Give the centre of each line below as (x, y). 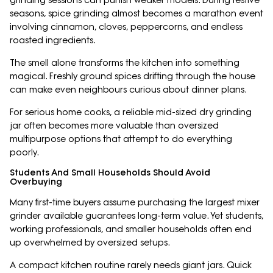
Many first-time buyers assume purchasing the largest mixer (135, 203)
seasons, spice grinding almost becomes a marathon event (136, 14)
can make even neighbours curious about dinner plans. (128, 90)
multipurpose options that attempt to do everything (121, 139)
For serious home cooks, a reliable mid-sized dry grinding (131, 112)
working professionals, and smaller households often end (131, 229)
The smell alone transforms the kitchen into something (125, 63)
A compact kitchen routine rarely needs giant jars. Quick (131, 265)
